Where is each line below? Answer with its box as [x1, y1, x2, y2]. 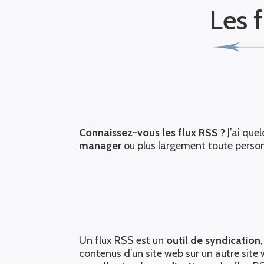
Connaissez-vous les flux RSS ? [79, 126, 228, 139]
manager [79, 138, 124, 152]
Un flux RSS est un [79, 234, 167, 247]
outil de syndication [166, 234, 261, 247]
